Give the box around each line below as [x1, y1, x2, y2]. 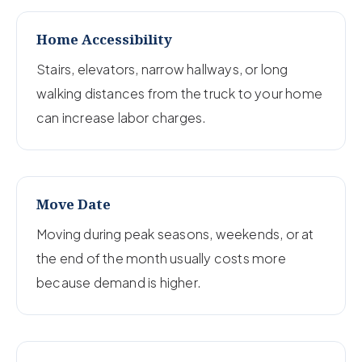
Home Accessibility [36, 29, 172, 48]
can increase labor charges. [36, 108, 207, 126]
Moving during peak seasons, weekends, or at [36, 225, 314, 242]
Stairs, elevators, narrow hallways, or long [36, 60, 288, 78]
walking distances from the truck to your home [36, 84, 323, 102]
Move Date [36, 194, 111, 213]
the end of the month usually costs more [36, 249, 286, 267]
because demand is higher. [36, 273, 201, 291]
